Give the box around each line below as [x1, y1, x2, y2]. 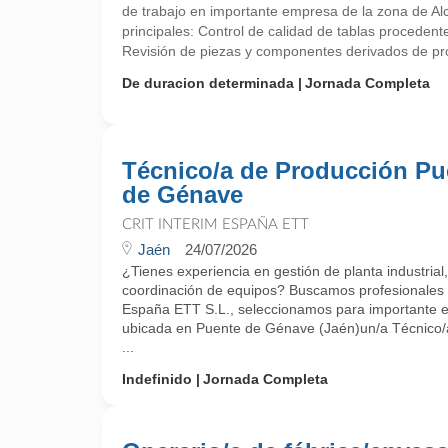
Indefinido [122, 371, 192, 387]
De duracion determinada [122, 75, 294, 91]
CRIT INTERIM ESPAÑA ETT [122, 217, 309, 232]
